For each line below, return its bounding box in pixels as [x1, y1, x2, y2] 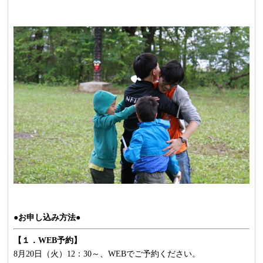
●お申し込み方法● [13, 212, 80, 222]
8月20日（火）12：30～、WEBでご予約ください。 [13, 249, 200, 259]
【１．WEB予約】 [13, 235, 82, 245]
